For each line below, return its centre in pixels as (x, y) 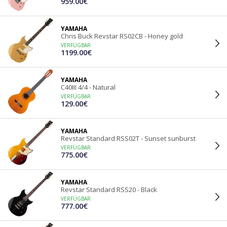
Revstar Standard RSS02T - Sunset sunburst (128, 138)
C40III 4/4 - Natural (88, 87)
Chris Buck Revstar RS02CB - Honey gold (122, 36)
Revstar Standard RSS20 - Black (109, 190)
